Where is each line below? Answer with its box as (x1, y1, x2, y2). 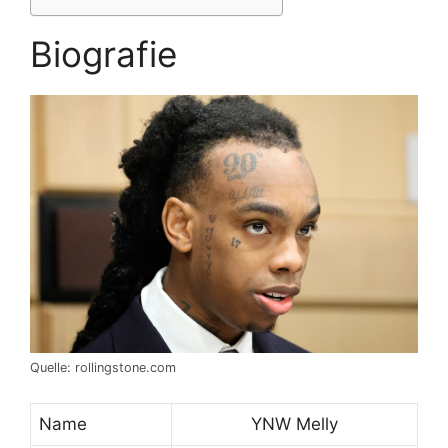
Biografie (30, 32, 177, 75)
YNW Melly (251, 413, 338, 434)
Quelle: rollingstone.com (30, 360, 176, 376)
